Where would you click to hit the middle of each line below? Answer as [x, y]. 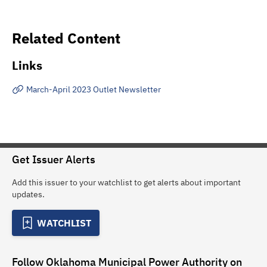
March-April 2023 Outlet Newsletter [94, 89]
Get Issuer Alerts [54, 159]
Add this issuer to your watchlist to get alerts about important [126, 182]
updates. [28, 194]
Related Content [66, 38]
